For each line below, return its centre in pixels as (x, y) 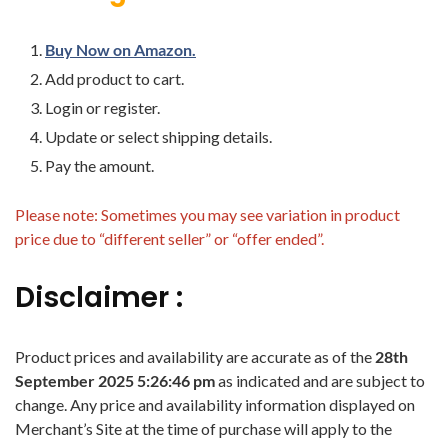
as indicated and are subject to (321, 381)
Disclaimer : (99, 298)
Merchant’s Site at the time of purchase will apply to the (203, 429)
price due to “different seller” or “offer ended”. (169, 239)
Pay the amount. (99, 166)
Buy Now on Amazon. (120, 50)
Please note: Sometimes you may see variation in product (207, 215)
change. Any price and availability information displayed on (215, 405)
